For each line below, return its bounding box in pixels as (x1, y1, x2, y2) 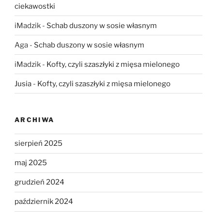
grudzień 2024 (15, 178, 64, 187)
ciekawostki (15, 1, 55, 11)
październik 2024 (15, 197, 73, 206)
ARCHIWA (15, 116, 55, 124)
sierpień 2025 (15, 139, 62, 148)
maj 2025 (15, 158, 47, 168)
